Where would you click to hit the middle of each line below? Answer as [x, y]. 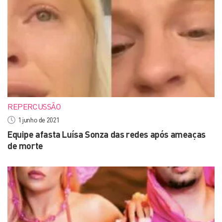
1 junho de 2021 [39, 120]
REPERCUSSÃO [34, 107]
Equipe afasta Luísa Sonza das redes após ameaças [107, 134]
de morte [25, 146]
